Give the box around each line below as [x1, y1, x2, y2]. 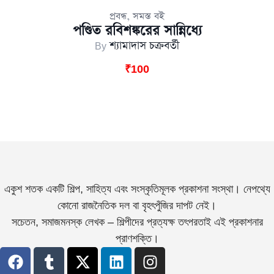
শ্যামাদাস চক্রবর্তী [109, 38, 179, 53]
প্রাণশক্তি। [115, 232, 159, 245]
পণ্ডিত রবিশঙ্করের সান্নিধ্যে [72, 21, 202, 40]
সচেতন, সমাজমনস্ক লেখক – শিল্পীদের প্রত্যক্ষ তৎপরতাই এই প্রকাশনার [11, 215, 263, 228]
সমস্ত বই [133, 9, 165, 23]
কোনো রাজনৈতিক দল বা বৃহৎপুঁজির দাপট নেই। [57, 199, 217, 212]
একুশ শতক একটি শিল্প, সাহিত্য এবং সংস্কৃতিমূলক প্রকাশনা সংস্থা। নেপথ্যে [4, 182, 270, 195]
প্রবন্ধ [109, 9, 127, 23]
